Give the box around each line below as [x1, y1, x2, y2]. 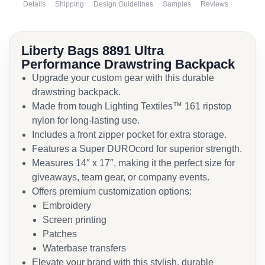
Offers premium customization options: [32, 186, 192, 196]
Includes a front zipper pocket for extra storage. [32, 130, 227, 140]
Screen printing [43, 215, 106, 225]
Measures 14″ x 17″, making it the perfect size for [32, 158, 235, 168]
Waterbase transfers [43, 243, 126, 253]
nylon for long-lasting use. [32, 115, 140, 125]
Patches [43, 229, 77, 239]
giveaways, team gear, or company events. [32, 172, 209, 182]
